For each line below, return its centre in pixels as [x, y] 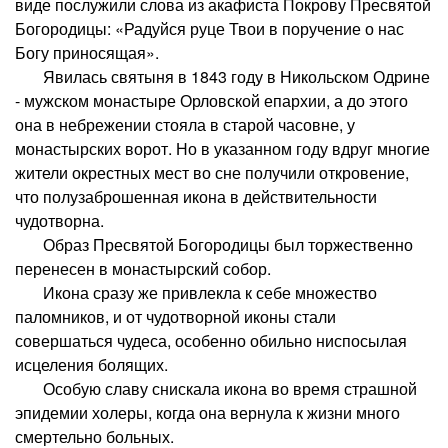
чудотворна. [59, 220]
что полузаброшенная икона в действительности [196, 196]
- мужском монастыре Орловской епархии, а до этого [211, 100]
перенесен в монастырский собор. [143, 268]
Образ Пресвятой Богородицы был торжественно [214, 244]
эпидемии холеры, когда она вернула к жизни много [207, 412]
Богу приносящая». [87, 52]
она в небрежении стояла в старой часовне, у [185, 124]
